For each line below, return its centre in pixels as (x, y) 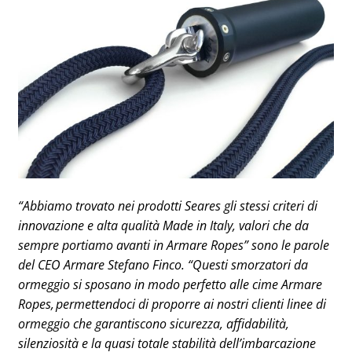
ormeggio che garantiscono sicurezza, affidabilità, (154, 324)
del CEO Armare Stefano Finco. (103, 265)
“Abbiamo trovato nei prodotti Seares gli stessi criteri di (168, 206)
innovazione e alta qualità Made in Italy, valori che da (163, 225)
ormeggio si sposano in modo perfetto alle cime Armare (170, 284)
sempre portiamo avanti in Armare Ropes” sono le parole (174, 245)
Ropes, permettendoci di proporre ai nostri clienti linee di (172, 304)
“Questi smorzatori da (248, 265)
